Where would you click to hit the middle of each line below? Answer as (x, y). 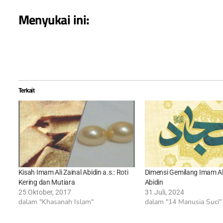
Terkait (26, 91)
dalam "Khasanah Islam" (56, 202)
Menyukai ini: (54, 20)
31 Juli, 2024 (164, 192)
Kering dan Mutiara (47, 182)
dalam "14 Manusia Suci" (183, 202)
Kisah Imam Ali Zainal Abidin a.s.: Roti (73, 172)
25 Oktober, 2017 (45, 192)
